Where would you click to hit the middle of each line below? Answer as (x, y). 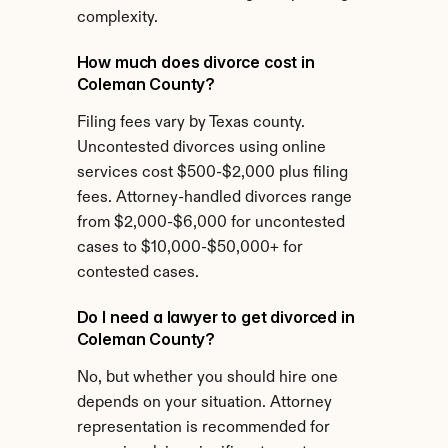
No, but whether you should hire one (207, 378)
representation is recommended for (203, 428)
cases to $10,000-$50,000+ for (189, 248)
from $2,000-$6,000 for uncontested (210, 223)
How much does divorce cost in (195, 62)
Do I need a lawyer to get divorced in (215, 317)
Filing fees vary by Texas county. (190, 123)
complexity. (117, 18)
